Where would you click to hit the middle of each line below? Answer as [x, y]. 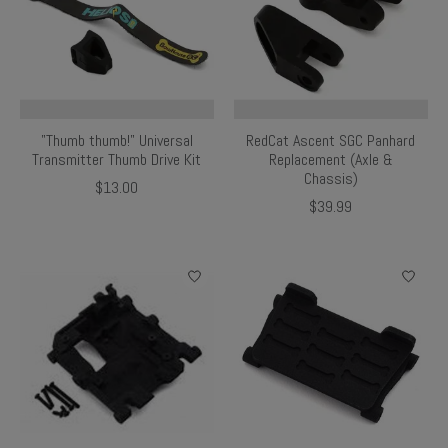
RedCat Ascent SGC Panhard [331, 140]
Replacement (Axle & [330, 159]
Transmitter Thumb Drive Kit [117, 159]
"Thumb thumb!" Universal [116, 140]
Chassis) [330, 178]
